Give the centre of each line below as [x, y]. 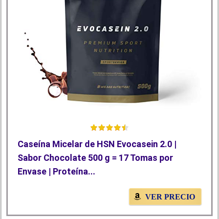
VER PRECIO [170, 197]
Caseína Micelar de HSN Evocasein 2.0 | [97, 144]
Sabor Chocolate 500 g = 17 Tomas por [95, 158]
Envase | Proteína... [56, 172]
